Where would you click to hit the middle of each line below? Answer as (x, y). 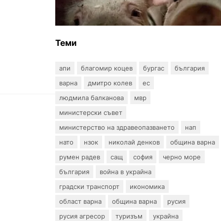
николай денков (134, 142)
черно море (182, 157)
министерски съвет (91, 112)
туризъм (129, 216)
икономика (147, 186)
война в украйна (126, 171)
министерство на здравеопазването (117, 127)
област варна (80, 201)
